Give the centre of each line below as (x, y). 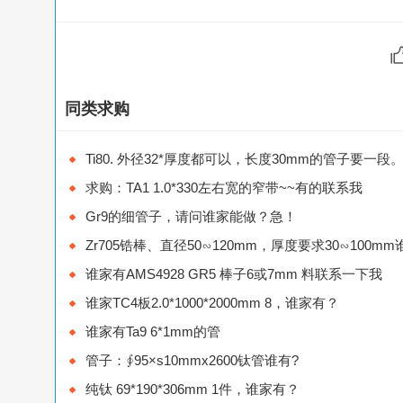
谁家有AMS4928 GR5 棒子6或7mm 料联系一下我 (234, 274)
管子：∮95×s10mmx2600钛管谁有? (192, 361)
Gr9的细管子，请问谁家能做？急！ (191, 217)
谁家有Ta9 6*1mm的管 (153, 332)
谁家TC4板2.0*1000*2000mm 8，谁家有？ (212, 303)
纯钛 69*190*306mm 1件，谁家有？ (193, 390)
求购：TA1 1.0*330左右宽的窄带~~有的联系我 (224, 188)
